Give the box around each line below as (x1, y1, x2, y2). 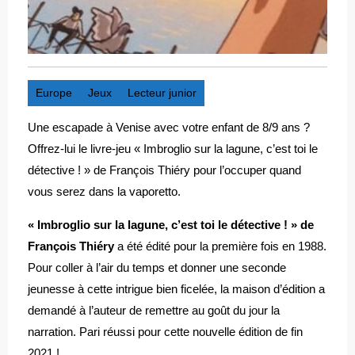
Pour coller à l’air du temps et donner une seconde (28, 261, 286, 274)
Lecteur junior (128, 86, 197, 99)
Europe (36, 86, 72, 99)
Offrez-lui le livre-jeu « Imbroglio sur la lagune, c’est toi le (28, 142, 318, 155)
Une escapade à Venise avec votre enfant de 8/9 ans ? (28, 120, 310, 134)
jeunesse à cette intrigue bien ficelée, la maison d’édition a (28, 282, 325, 296)
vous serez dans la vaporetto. (28, 185, 181, 198)
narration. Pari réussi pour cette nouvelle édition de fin (28, 325, 303, 338)
